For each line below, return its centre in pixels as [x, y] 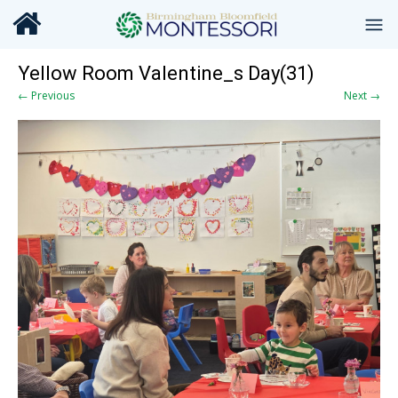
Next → [362, 96]
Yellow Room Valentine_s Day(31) [166, 73]
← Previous [46, 96]
